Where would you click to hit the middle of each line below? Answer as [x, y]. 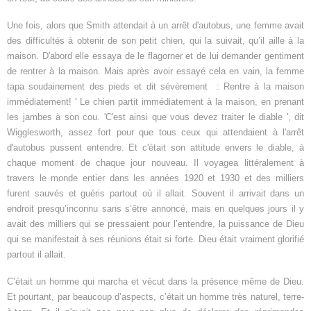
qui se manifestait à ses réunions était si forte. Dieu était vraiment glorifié [155, 239]
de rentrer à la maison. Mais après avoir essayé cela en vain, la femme [155, 72]
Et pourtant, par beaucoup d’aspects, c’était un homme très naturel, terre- [155, 297]
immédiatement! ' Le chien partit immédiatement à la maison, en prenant [155, 102]
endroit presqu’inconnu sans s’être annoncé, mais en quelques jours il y [155, 209]
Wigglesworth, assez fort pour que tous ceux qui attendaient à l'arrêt [155, 133]
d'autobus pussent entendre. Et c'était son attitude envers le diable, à [155, 148]
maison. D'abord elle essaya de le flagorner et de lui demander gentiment [155, 56]
